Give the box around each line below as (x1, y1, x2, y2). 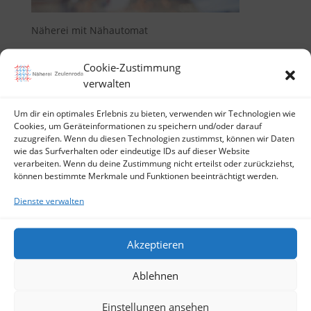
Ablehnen (133, 268, 178, 282)
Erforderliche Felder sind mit (31, 142, 168, 155)
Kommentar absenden (31, 99, 190, 121)
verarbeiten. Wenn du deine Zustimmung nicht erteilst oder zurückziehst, (14, 157, 294, 169)
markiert (173, 142, 216, 155)
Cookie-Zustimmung (83, 60, 180, 74)
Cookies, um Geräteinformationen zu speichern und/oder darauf (14, 119, 262, 132)
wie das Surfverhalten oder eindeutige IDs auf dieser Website (14, 144, 250, 157)
